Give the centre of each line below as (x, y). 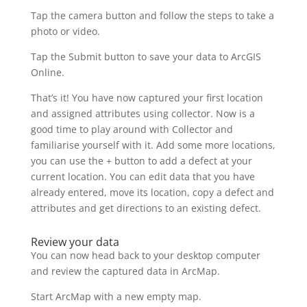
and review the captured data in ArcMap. (125, 271)
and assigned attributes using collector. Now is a (143, 113)
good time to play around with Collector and (132, 129)
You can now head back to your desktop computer (145, 255)
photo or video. (65, 31)
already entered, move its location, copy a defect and (152, 192)
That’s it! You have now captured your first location (147, 97)
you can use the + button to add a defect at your (141, 160)
